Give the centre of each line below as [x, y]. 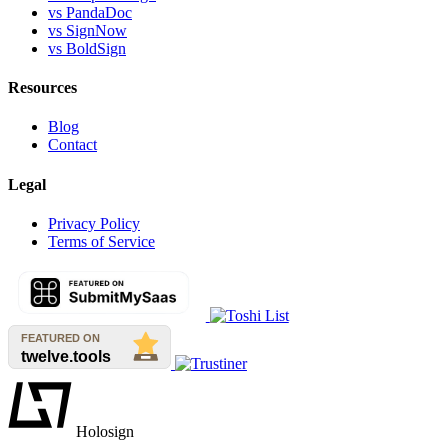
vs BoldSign [87, 48]
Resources [42, 88]
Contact [72, 145]
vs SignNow [87, 30]
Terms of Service [101, 241]
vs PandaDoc [90, 12]
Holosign [105, 431]
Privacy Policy [94, 223]
